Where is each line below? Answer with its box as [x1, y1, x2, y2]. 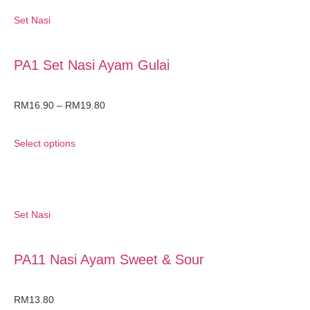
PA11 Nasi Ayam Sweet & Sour [14, 251, 204, 267]
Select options [14, 137, 75, 149]
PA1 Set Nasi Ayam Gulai [14, 57, 170, 73]
